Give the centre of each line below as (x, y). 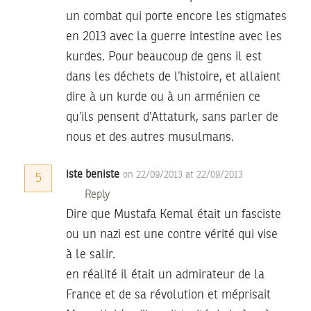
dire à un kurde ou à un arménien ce (163, 97)
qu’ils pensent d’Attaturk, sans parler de (172, 117)
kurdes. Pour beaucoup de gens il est (164, 57)
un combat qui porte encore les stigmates (176, 16)
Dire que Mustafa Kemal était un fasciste (174, 214)
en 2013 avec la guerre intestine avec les (174, 36)
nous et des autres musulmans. (150, 137)
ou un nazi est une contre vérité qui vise (172, 234)
